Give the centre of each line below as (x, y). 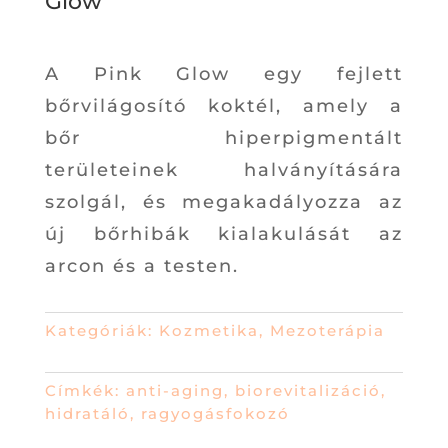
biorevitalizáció (307, 391)
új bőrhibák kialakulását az (224, 234)
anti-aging (174, 391)
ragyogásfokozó (215, 414)
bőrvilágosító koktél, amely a (224, 106)
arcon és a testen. (141, 266)
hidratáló (87, 414)
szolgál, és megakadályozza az (224, 202)
